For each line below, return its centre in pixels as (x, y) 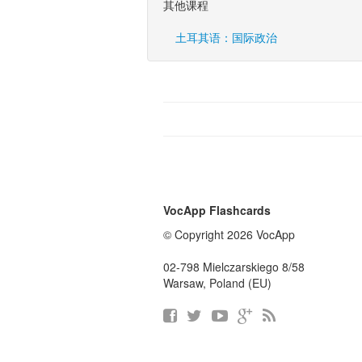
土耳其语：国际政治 (226, 37)
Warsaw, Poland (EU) (217, 283)
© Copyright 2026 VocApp (229, 234)
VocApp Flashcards (217, 210)
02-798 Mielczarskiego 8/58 (234, 267)
